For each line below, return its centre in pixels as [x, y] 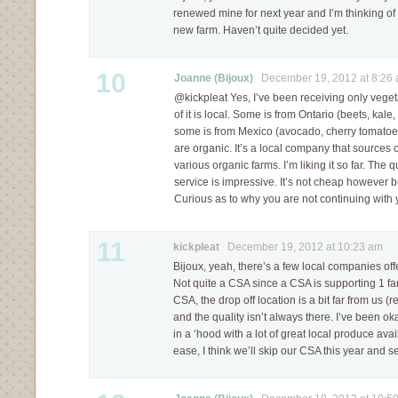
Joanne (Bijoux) [214, 78]
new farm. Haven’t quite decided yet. [261, 30]
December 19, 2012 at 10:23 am [301, 247]
